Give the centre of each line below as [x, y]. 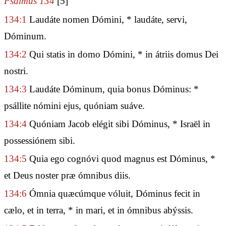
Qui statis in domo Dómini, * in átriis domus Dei [123, 54]
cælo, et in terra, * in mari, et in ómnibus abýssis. [99, 210]
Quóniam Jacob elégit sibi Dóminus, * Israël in [119, 124]
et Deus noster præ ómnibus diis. [67, 176]
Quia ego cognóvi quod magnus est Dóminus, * [121, 159]
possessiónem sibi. [40, 141]
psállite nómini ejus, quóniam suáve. [74, 105]
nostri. [16, 71]
